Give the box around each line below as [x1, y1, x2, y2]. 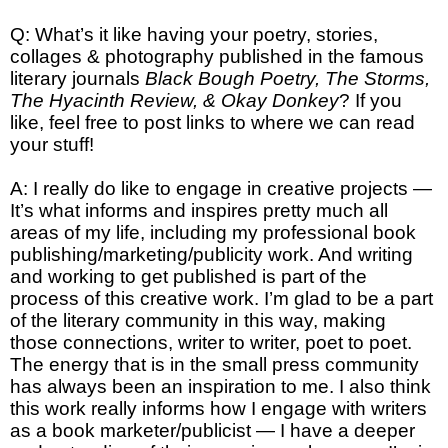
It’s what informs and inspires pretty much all [10, 199, 388, 221]
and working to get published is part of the [10, 265, 367, 287]
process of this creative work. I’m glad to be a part [10, 287, 433, 309]
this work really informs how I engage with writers [10, 397, 427, 419]
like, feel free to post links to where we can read [10, 111, 415, 133]
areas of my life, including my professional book [10, 221, 416, 243]
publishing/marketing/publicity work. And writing [10, 243, 413, 265]
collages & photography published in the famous [10, 45, 424, 67]
